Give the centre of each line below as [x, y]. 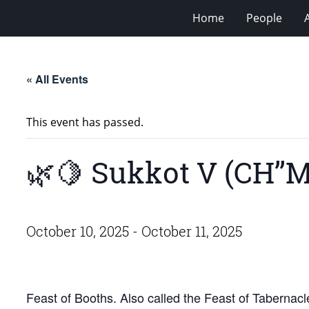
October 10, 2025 [78, 231]
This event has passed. [85, 122]
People [264, 18]
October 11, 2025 [192, 231]
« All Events [57, 79]
